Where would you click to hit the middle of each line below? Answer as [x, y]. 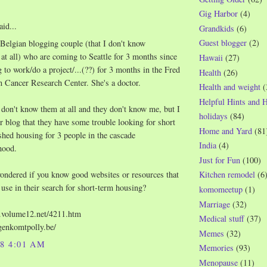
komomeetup [221, 190]
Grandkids [217, 28]
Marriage [215, 204]
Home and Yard [226, 131]
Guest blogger [223, 43]
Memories [216, 248]
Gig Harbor [218, 14]
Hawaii [211, 57]
